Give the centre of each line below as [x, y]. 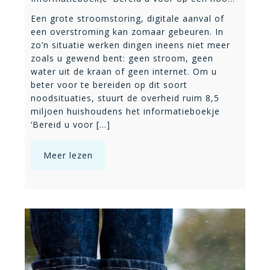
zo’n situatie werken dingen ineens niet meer [130, 45]
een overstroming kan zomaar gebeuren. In [127, 32]
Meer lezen [68, 155]
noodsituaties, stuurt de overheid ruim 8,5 [125, 98]
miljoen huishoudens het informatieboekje [125, 111]
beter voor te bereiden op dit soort [109, 85]
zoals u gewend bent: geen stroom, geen [122, 58]
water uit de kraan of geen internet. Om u [124, 72]
